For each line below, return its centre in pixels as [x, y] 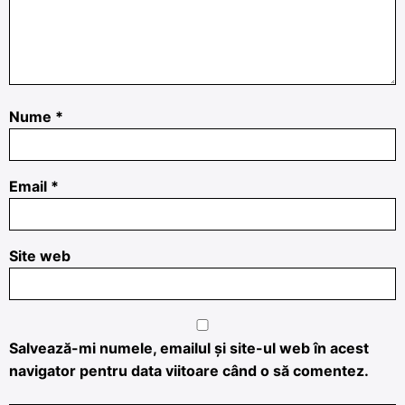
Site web [40, 256]
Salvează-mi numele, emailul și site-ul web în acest [189, 348]
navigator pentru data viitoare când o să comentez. [189, 371]
